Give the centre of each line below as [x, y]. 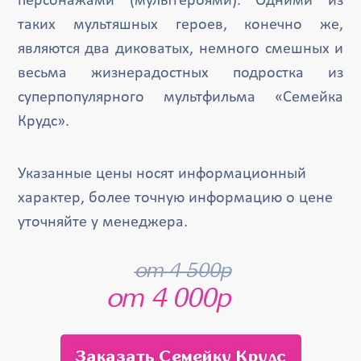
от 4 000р [168, 298]
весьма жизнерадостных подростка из [180, 73]
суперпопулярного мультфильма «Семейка [180, 98]
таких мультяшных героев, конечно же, [180, 25]
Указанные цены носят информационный [162, 174]
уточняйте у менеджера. [102, 222]
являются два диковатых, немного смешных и [180, 49]
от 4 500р [183, 270]
